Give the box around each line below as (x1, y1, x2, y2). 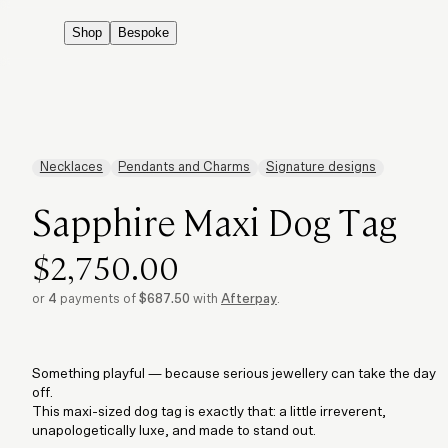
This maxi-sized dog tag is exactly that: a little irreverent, (32, 404, 386, 419)
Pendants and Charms (118, 161, 251, 174)
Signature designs (265, 161, 376, 174)
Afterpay (221, 292, 277, 306)
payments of (57, 292, 139, 306)
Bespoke (118, 25, 169, 40)
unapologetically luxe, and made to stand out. (32, 423, 316, 438)
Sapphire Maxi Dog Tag (32, 197, 397, 245)
